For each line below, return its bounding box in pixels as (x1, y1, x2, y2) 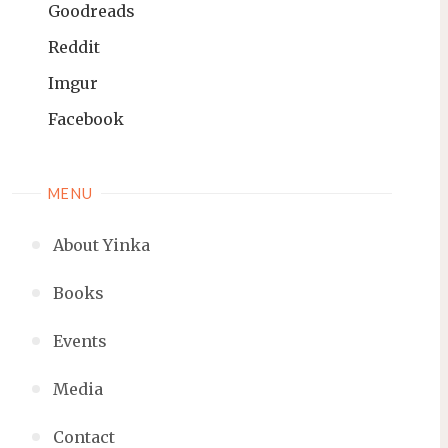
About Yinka (52, 234, 150, 255)
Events (52, 330, 107, 351)
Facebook (48, 109, 124, 130)
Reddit (48, 37, 100, 58)
